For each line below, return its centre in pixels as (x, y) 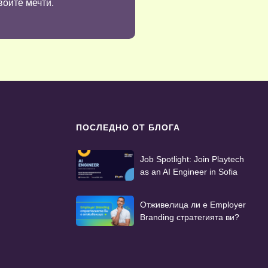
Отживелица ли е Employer (193, 204)
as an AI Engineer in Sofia (189, 171)
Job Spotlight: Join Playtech (192, 159)
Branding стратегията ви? (190, 217)
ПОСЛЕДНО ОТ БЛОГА (128, 128)
